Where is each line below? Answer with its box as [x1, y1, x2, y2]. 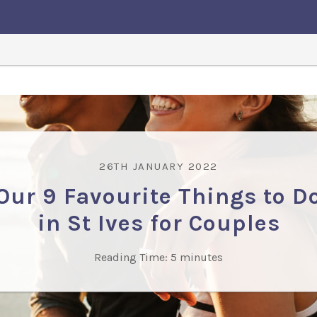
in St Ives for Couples [37, 209, 280, 236]
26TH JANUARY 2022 [99, 159, 218, 173]
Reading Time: [94, 250, 168, 264]
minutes [180, 250, 223, 264]
